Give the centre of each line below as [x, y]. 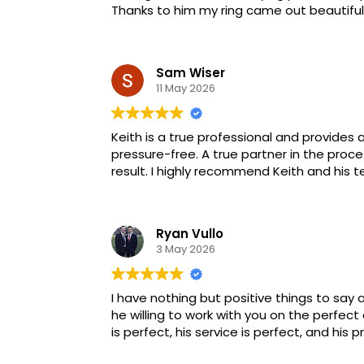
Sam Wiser [191, 73]
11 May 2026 [186, 89]
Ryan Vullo [190, 234]
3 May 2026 [186, 249]
